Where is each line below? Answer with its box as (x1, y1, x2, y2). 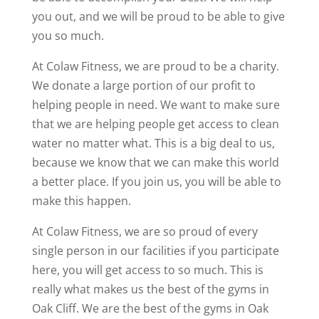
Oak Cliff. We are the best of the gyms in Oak (31, 300, 268, 317)
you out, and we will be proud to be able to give (31, 9, 285, 25)
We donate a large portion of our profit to (31, 78, 256, 94)
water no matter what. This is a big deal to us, (31, 135, 275, 152)
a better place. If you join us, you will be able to (31, 174, 281, 190)
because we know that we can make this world (31, 155, 279, 171)
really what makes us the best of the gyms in (31, 281, 269, 298)
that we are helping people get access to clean (31, 116, 279, 132)
